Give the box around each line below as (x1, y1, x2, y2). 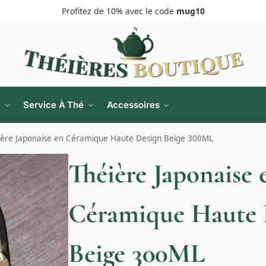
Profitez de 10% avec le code (61, 5, 176, 17)
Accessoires (106, 99, 160, 111)
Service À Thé (23, 99, 84, 111)
